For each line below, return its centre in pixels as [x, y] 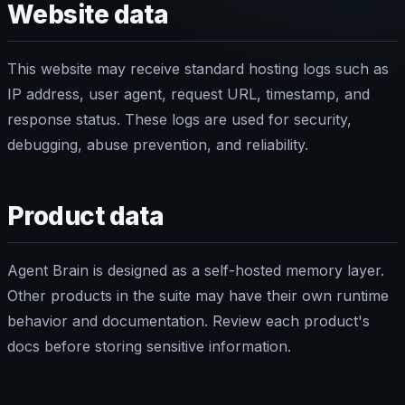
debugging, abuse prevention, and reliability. [158, 144]
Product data [86, 216]
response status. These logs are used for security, [179, 119]
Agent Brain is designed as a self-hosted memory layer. [196, 270]
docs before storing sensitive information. [149, 346]
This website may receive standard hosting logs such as [198, 68]
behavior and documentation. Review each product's [188, 320]
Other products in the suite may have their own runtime [198, 295]
